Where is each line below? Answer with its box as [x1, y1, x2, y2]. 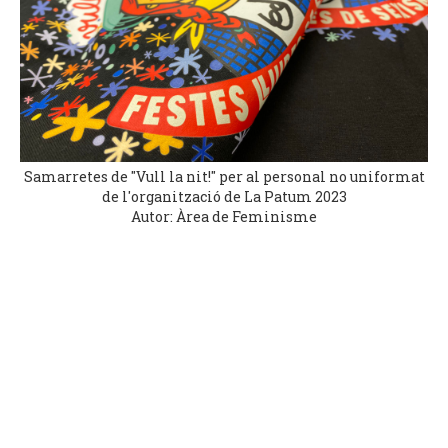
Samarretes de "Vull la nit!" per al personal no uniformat [23, 167, 425, 186]
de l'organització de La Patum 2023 [101, 187, 347, 206]
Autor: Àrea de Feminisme [131, 207, 317, 226]
